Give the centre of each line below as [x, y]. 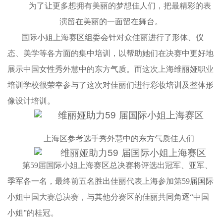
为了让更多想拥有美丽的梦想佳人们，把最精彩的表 [120, 5]
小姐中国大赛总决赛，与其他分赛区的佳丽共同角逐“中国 [108, 197]
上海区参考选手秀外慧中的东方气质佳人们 [119, 138]
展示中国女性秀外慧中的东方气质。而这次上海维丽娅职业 [111, 69]
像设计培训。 [31, 101]
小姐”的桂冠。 [33, 213]
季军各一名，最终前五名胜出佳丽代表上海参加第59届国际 [111, 181]
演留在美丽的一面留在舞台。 [111, 21]
